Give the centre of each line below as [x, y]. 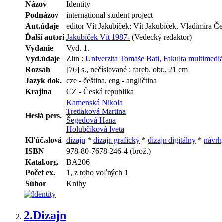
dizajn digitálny [172, 140]
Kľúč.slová [44, 140]
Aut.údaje [42, 26]
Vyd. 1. [78, 48]
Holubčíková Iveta [95, 129]
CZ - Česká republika [100, 91]
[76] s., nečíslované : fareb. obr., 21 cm [127, 69]
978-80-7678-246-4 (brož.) [109, 151]
